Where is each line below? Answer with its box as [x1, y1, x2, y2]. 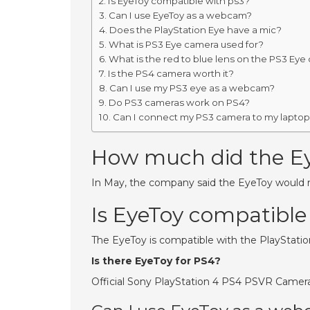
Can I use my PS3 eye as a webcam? [109, 82, 275, 93]
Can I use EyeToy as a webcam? [108, 10, 252, 21]
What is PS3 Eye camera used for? [108, 39, 264, 50]
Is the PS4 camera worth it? [107, 68, 234, 79]
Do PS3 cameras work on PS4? [108, 97, 250, 108]
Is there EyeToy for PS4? [91, 255, 221, 267]
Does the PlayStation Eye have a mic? [109, 24, 282, 35]
